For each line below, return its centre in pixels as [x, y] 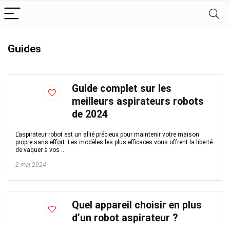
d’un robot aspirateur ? [125, 218]
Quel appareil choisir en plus [137, 205]
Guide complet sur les [122, 89]
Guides [24, 49]
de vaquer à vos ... [41, 150]
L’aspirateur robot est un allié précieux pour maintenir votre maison [107, 135]
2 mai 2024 [31, 165]
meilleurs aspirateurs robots [138, 101]
